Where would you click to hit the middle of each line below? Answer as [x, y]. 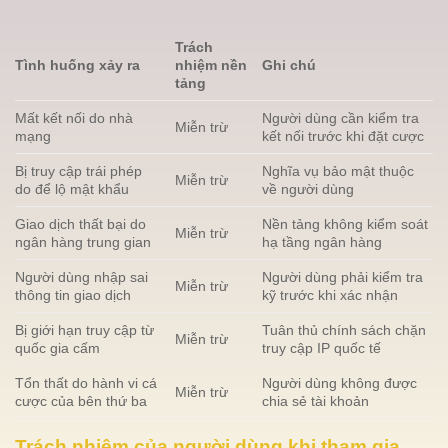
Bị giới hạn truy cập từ [84, 329]
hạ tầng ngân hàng [322, 241]
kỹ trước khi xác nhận [330, 294]
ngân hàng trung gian [83, 241]
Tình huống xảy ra [77, 64]
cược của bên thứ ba [81, 400]
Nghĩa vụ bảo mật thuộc [338, 170]
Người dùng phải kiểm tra [343, 276]
